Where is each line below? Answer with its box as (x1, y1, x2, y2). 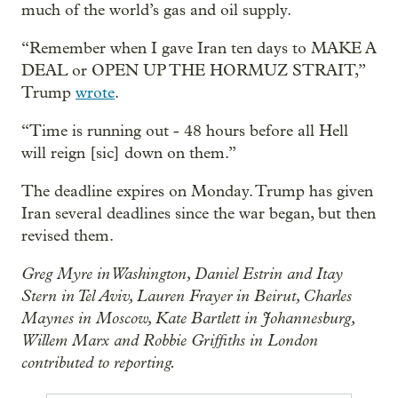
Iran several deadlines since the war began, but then (21, 204, 376, 224)
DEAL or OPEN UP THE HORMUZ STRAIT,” (21, 61, 365, 81)
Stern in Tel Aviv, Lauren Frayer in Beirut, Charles (21, 286, 352, 306)
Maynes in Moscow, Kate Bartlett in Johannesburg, (21, 308, 354, 329)
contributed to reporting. (21, 353, 176, 373)
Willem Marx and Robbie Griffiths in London (21, 330, 318, 351)
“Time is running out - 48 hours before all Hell (21, 122, 348, 141)
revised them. (21, 227, 114, 246)
